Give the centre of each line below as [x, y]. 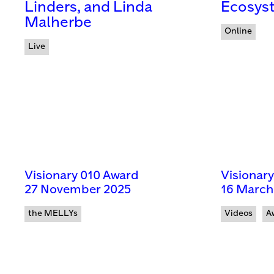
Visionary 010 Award [82, 176]
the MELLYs [53, 214]
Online [238, 31]
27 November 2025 [78, 190]
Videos [239, 214]
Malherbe [58, 23]
